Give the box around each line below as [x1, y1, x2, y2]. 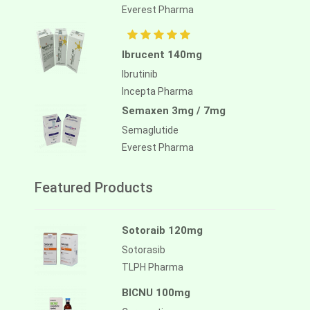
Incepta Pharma [122, 86, 193, 98]
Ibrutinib [122, 69, 158, 80]
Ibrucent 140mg [122, 48, 202, 62]
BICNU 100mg [122, 286, 190, 300]
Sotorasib [122, 244, 165, 256]
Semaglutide [122, 125, 179, 136]
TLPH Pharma [122, 262, 183, 273]
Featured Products [35, 179, 153, 197]
